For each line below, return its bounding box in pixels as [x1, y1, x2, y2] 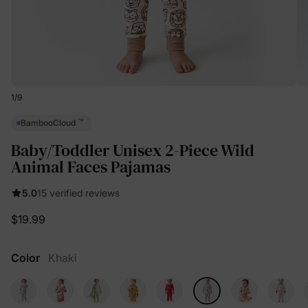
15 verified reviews [37, 186, 120, 199]
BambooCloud [21, 118, 78, 129]
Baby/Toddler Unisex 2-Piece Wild [11, 138, 254, 162]
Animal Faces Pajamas [11, 155, 170, 178]
